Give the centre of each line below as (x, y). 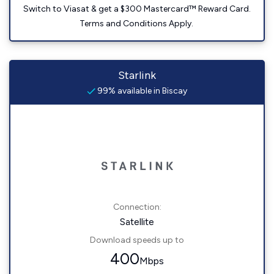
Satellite (137, 222)
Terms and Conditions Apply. (137, 24)
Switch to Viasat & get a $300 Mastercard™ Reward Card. (137, 9)
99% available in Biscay (141, 91)
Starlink (137, 75)
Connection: (137, 207)
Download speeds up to (137, 240)
